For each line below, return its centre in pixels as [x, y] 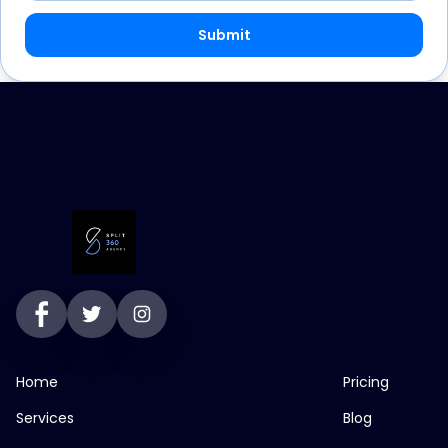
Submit [224, 34]
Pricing [366, 382]
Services [45, 418]
